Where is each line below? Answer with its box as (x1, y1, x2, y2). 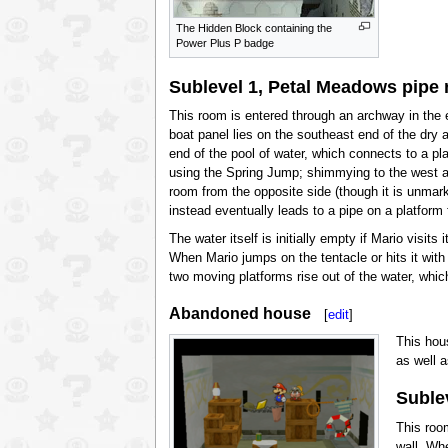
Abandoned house (168, 304, 311, 322)
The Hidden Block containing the (175, 22, 332, 35)
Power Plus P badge (175, 37, 274, 50)
